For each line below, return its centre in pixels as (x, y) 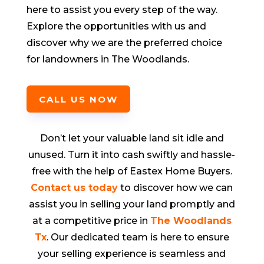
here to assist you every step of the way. (122, 10)
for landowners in (69, 60)
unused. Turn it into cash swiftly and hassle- (132, 155)
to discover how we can (176, 188)
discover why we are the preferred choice (124, 43)
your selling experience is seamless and (132, 254)
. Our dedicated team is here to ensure (138, 237)
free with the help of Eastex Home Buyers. (132, 171)
